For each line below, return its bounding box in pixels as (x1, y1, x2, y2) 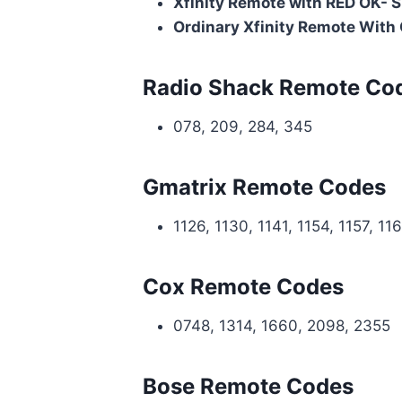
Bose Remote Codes (142, 372, 354, 399)
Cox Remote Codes (142, 273, 344, 300)
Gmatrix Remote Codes (142, 173, 386, 200)
